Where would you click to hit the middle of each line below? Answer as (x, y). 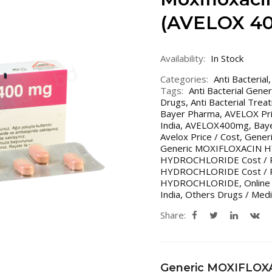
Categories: (184, 79)
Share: (173, 215)
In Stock (227, 58)
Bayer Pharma (190, 114)
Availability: (183, 58)
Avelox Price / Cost (200, 137)
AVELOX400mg (217, 125)
